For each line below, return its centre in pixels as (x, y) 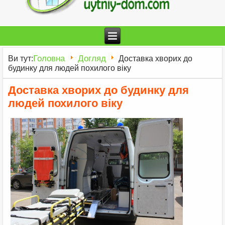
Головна (49, 58)
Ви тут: (21, 58)
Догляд (92, 58)
